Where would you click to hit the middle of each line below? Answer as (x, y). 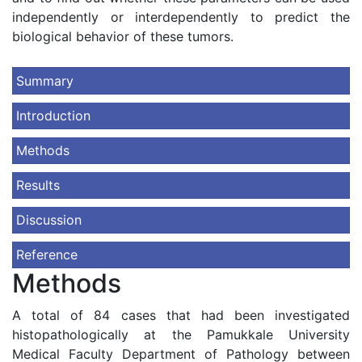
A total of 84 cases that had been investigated (181, 315)
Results (38, 185)
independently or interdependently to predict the (181, 17)
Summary (45, 81)
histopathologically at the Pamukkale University (181, 335)
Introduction (53, 116)
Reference (47, 255)
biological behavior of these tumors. (123, 36)
